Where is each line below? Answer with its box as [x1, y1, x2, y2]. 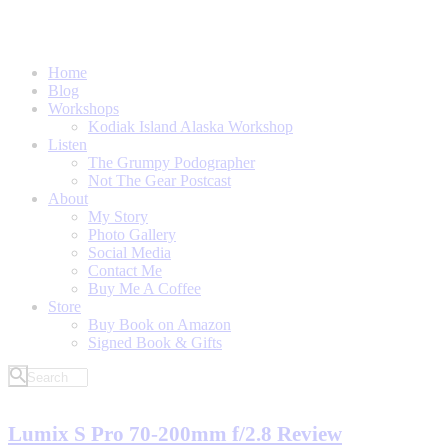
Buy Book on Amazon [88, 315, 231, 333]
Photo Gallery [88, 225, 176, 243]
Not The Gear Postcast [88, 171, 231, 189]
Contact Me [88, 261, 162, 279]
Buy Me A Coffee [88, 279, 201, 297]
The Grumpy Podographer [88, 153, 255, 171]
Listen [48, 135, 87, 153]
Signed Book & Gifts [88, 333, 222, 351]
